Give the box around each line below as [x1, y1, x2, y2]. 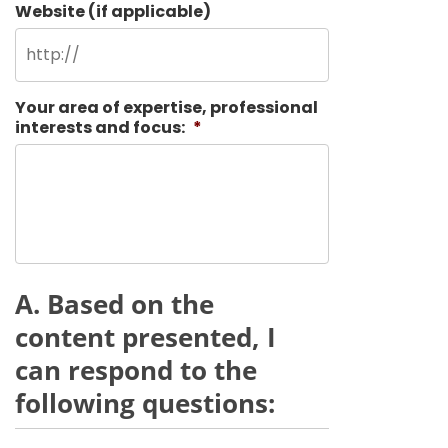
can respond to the [15, 352, 257, 388]
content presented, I [15, 319, 276, 355]
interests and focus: [15, 116, 185, 139]
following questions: [15, 385, 275, 421]
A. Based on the [15, 286, 214, 322]
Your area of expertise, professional [15, 96, 318, 119]
